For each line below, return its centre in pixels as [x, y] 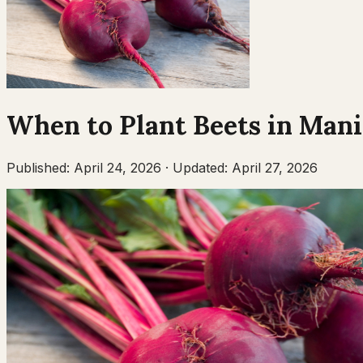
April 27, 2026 [275, 167]
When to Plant [100, 126]
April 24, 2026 [117, 167]
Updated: [202, 167]
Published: [40, 167]
